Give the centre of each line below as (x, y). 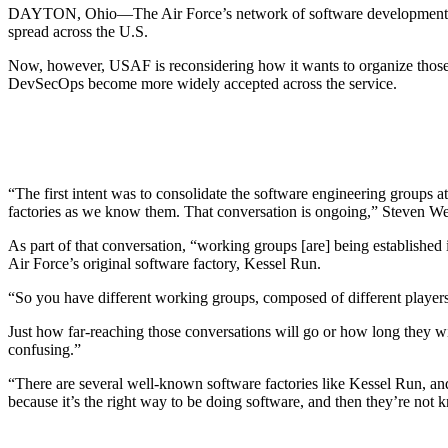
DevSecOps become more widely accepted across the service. (204, 83)
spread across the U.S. (78, 31)
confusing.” (44, 349)
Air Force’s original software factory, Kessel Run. (164, 263)
